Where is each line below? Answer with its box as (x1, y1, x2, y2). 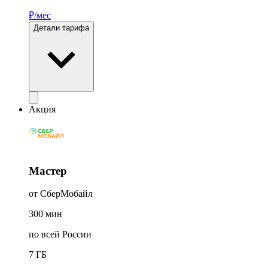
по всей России (29, 229, 92, 240)
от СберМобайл (29, 188, 93, 199)
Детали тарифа (33, 23, 89, 32)
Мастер (29, 164, 67, 177)
